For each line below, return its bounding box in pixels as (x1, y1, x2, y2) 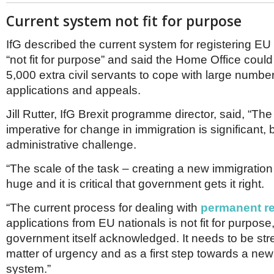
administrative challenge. (6, 138, 136, 151)
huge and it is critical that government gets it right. (6, 177, 264, 190)
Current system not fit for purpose (6, 11, 242, 31)
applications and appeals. (6, 83, 141, 97)
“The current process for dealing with (6, 201, 201, 214)
